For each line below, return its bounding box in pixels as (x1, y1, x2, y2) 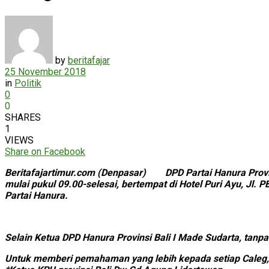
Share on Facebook (5, 145, 85, 157)
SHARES (5, 111, 41, 123)
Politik (14, 77, 41, 89)
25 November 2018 (5, 65, 86, 77)
